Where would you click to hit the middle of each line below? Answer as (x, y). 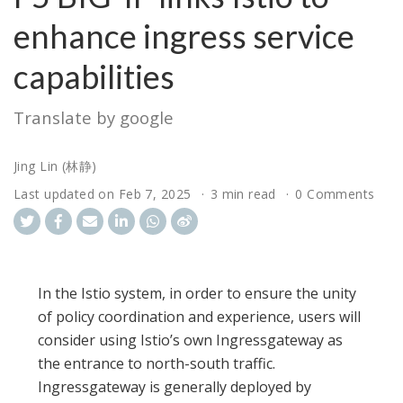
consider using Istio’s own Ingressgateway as (191, 340)
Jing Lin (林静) (55, 166)
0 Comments (335, 194)
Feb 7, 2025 (155, 194)
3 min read (243, 194)
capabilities (94, 77)
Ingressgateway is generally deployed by (175, 387)
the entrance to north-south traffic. (157, 364)
